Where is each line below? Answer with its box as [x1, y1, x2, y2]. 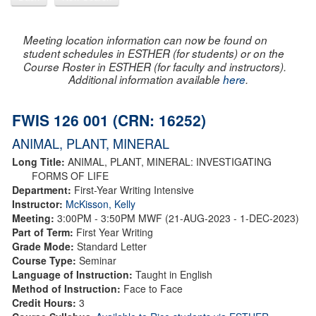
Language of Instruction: [12, 267, 133, 281]
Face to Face [123, 281, 183, 296]
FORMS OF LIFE [32, 168, 109, 183]
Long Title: [12, 154, 68, 169]
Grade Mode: [12, 238, 77, 253]
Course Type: [12, 253, 79, 267]
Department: [12, 182, 74, 197]
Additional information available [68, 71, 223, 87]
